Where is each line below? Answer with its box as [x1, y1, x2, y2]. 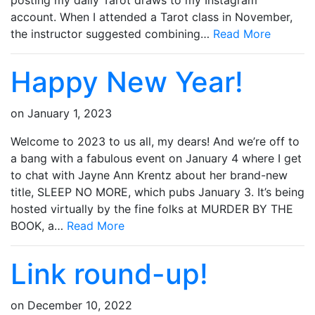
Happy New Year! [11, 65, 243, 100]
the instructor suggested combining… [11, 27, 213, 41]
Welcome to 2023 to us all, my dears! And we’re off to [11, 134, 300, 149]
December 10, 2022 [27, 298, 132, 313]
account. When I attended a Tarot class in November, [11, 10, 292, 25]
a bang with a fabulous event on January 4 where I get [11, 151, 302, 166]
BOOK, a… [11, 219, 67, 233]
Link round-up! [11, 257, 208, 292]
